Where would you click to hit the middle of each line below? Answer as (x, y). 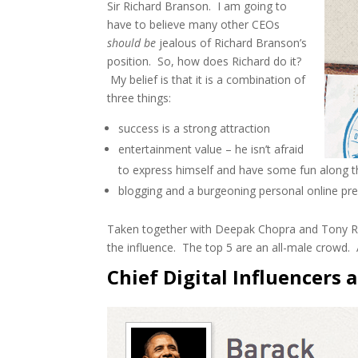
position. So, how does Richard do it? (205, 61)
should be (132, 42)
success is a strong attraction (195, 128)
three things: (139, 97)
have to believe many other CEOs (194, 24)
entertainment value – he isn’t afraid (211, 149)
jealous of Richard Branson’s (232, 42)
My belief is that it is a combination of (207, 79)
